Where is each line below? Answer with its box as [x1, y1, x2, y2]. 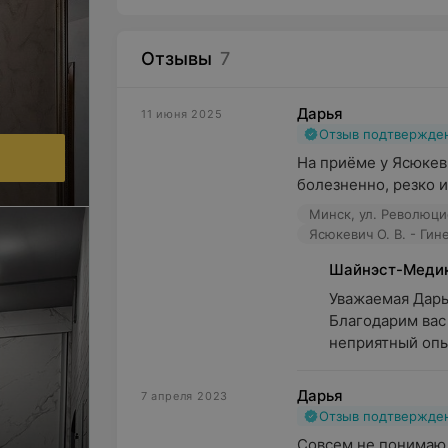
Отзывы [140, 48, 212, 69]
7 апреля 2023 [140, 389, 229, 403]
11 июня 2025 [140, 107, 223, 121]
